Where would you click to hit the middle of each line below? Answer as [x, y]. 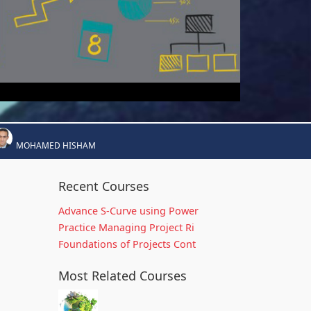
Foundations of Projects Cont [127, 244]
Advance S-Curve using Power [128, 211]
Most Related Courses [122, 276]
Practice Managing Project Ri [126, 227]
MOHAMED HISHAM [56, 145]
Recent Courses [103, 186]
